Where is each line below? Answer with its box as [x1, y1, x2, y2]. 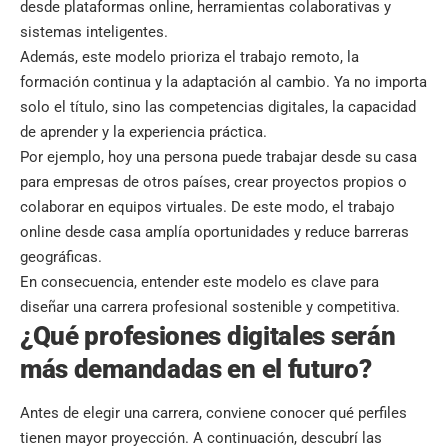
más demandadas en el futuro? [20, 353, 372, 384]
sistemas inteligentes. [20, 22, 168, 41]
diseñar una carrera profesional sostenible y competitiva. [20, 297, 400, 316]
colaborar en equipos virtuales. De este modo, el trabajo [20, 197, 395, 216]
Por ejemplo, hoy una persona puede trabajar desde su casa [20, 147, 417, 166]
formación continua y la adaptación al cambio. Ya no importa [20, 72, 427, 91]
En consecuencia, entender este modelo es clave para [20, 272, 379, 291]
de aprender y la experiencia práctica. [20, 122, 267, 141]
